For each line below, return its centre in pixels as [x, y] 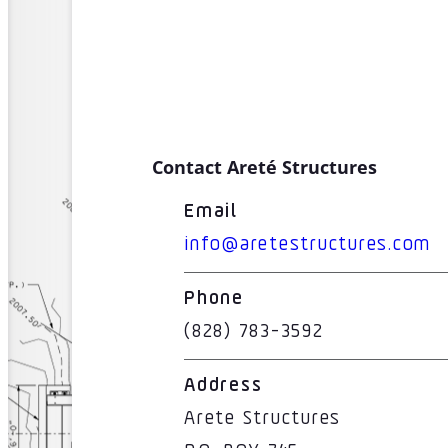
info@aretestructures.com [308, 245]
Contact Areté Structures [264, 166]
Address [223, 386]
